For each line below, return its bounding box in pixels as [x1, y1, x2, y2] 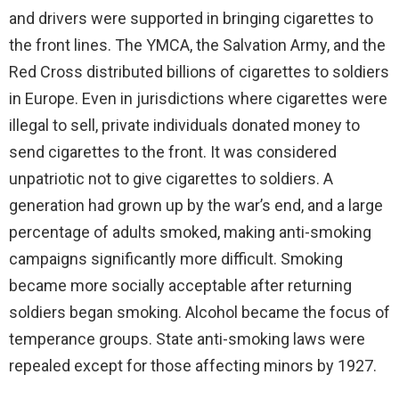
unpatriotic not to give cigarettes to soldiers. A [9, 168, 333, 188]
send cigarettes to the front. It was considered [9, 142, 337, 161]
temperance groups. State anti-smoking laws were [9, 329, 365, 348]
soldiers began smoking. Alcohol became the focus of [9, 302, 390, 322]
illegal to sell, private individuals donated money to [9, 115, 360, 134]
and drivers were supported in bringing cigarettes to [9, 8, 373, 28]
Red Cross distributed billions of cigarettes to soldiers [9, 61, 389, 81]
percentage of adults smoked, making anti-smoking [9, 222, 371, 241]
